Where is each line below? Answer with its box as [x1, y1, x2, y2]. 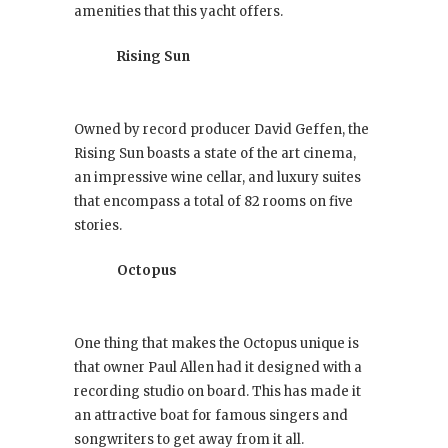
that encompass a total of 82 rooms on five [74, 193, 353, 211]
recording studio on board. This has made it [74, 383, 361, 401]
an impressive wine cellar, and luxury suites [74, 169, 361, 187]
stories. [74, 217, 122, 235]
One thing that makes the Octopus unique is [74, 335, 359, 353]
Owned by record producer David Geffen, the [74, 121, 369, 139]
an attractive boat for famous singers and [74, 407, 348, 425]
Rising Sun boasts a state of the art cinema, [74, 145, 356, 163]
